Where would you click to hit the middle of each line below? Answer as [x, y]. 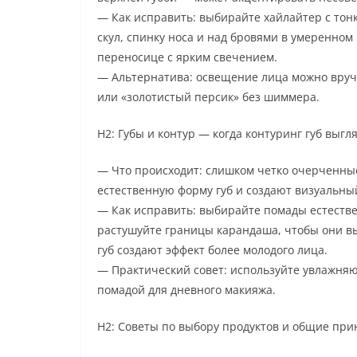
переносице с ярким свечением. [187, 57]
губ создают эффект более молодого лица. [212, 249]
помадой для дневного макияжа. [186, 289]
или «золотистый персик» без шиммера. [208, 96]
